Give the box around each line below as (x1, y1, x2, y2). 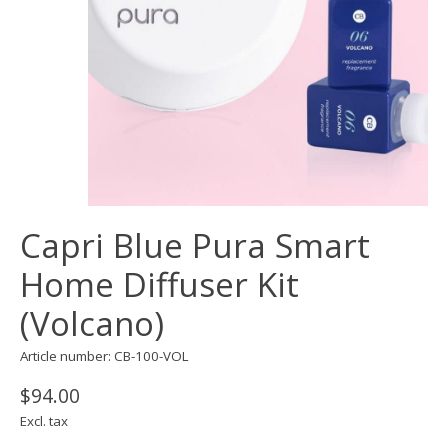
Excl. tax (20, 412, 68, 431)
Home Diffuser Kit (20, 262, 299, 308)
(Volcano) (20, 301, 164, 347)
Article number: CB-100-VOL (20, 347, 189, 366)
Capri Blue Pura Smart (20, 223, 370, 269)
